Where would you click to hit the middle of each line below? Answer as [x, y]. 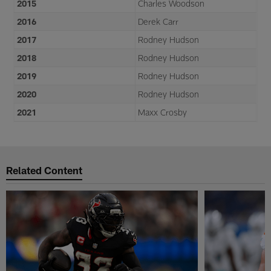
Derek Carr [158, 21]
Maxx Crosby [163, 112]
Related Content [44, 170]
